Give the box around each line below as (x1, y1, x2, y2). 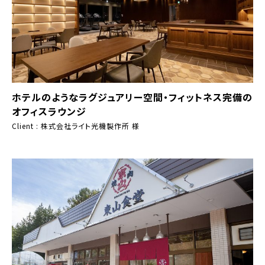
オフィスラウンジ (12, 104, 86, 118)
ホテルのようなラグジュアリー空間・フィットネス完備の (12, 89, 253, 104)
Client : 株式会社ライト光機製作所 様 (12, 120, 140, 131)
